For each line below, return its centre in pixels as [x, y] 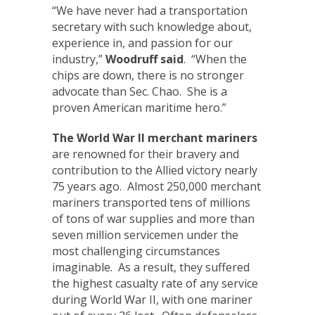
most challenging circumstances [136, 251]
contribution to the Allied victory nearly [155, 170]
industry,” [79, 59]
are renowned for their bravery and [146, 154]
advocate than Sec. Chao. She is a [140, 91]
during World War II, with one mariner [152, 300]
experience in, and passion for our [142, 43]
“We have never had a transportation [150, 11]
